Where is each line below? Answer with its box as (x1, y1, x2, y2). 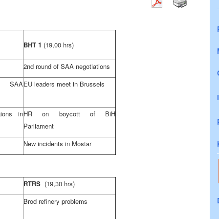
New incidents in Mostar (23, 139, 91, 148)
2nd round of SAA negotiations (23, 62, 110, 71)
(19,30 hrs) (44, 179, 75, 188)
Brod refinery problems (23, 197, 88, 206)
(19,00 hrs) (44, 40, 74, 49)
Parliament (23, 121, 54, 131)
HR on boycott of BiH (23, 109, 115, 118)
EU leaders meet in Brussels (23, 79, 105, 88)
